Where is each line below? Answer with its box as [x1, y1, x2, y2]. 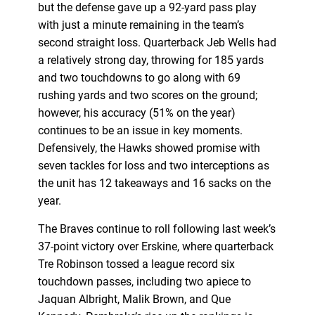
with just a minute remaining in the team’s [37, 18, 244, 32]
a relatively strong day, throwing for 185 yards [37, 53, 264, 67]
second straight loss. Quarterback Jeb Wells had [37, 35, 276, 49]
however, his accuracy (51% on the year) [37, 105, 236, 120]
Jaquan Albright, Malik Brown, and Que [37, 292, 231, 306]
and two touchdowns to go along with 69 [37, 70, 240, 84]
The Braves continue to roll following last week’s [37, 221, 276, 236]
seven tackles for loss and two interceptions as [37, 158, 269, 172]
